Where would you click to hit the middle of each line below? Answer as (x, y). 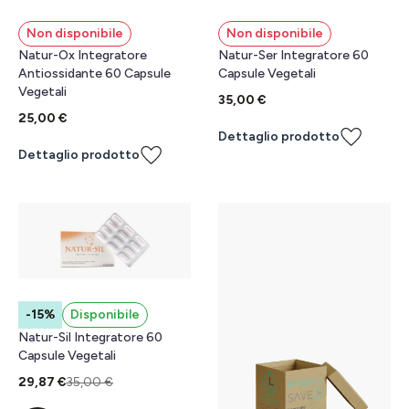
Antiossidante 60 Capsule (94, 74)
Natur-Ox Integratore (83, 56)
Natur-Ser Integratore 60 (294, 56)
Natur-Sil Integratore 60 (90, 337)
